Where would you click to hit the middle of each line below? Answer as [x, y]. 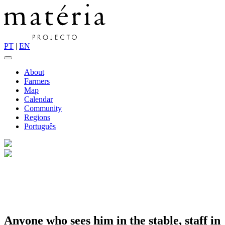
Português [40, 126]
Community [43, 108]
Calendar [38, 99]
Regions [37, 117]
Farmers [37, 81]
